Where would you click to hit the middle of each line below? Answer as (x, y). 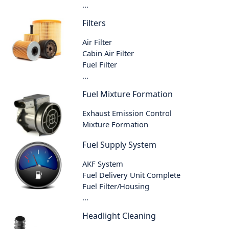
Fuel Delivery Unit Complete (132, 175)
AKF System (103, 163)
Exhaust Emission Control (127, 113)
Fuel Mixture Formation (128, 94)
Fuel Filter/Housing (116, 186)
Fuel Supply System (120, 144)
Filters (94, 23)
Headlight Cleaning (119, 215)
